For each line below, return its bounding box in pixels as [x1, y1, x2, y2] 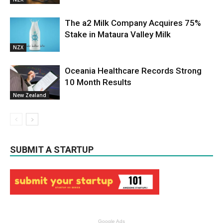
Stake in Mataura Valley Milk [65, 29, 171, 39]
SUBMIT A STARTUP [10, 144, 94, 155]
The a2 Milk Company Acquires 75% [65, 17, 201, 28]
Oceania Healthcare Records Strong [65, 65, 202, 76]
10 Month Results [65, 77, 131, 87]
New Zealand [13, 91, 46, 99]
